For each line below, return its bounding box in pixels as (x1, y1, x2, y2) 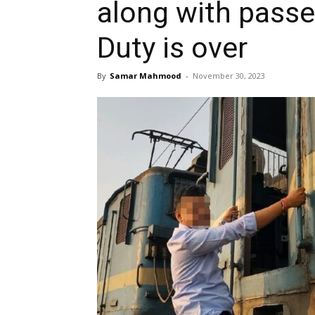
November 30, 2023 (193, 70, 265, 81)
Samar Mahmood (110, 70, 181, 81)
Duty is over (97, 31, 247, 65)
